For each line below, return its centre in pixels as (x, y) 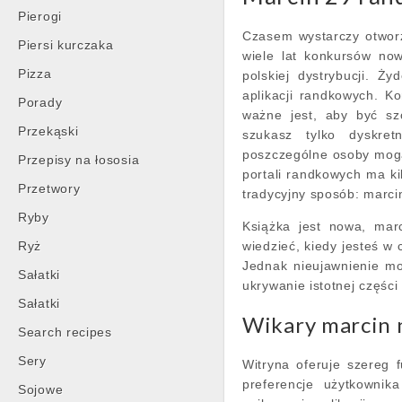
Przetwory (49, 188)
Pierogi (40, 16)
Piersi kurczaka (66, 45)
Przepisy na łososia (79, 160)
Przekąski (48, 131)
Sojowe (41, 389)
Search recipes (65, 332)
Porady (40, 102)
